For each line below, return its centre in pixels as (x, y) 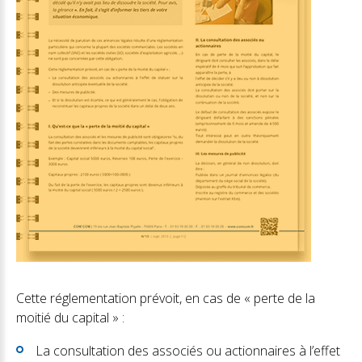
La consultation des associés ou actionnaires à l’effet (188, 351)
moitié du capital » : (70, 318)
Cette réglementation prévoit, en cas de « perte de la (166, 298)
